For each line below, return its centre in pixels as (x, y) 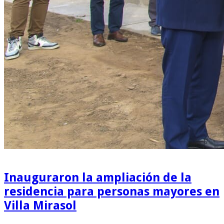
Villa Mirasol (40, 205)
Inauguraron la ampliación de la (98, 177)
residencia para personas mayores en (112, 191)
